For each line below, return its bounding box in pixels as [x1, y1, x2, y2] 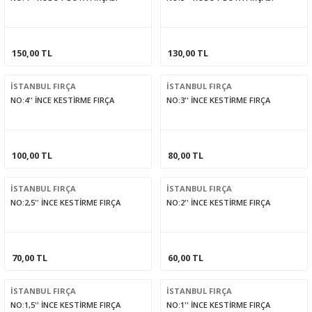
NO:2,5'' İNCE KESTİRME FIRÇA [10, 197, 120, 208]
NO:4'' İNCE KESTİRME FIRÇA [10, 95, 114, 106]
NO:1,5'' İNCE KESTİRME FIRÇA [10, 299, 120, 311]
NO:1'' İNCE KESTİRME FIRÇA [166, 299, 270, 311]
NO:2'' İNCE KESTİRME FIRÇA [166, 197, 270, 208]
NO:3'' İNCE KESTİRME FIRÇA [166, 95, 270, 106]
